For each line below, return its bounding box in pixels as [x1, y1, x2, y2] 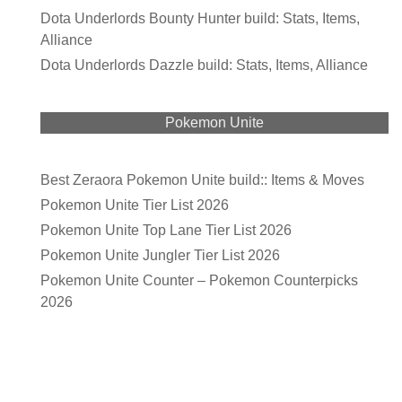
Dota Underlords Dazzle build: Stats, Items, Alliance [40, 57, 368, 73]
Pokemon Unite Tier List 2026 [40, 197, 229, 213]
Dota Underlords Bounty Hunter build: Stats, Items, [40, 10, 360, 26]
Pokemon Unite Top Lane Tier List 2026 [40, 222, 292, 238]
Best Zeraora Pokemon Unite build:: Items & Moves [40, 171, 364, 188]
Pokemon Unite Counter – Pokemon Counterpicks [40, 272, 358, 288]
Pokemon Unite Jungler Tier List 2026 [40, 247, 280, 263]
